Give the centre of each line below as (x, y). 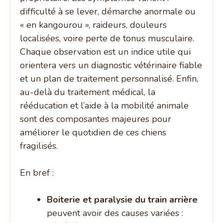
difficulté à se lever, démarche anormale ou (108, 12)
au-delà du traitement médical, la (88, 92)
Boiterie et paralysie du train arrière (122, 200)
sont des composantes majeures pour (96, 119)
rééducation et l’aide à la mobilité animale (105, 106)
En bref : (37, 173)
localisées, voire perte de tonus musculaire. (107, 39)
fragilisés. (39, 146)
